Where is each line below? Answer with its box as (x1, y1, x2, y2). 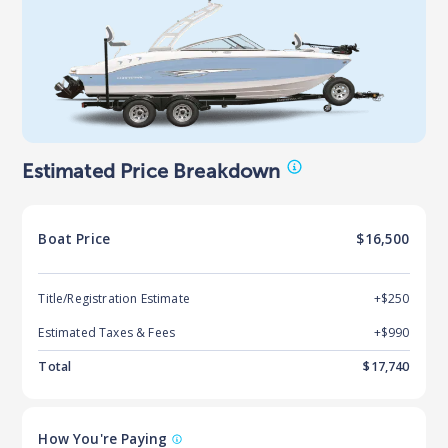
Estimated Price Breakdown (22, 159, 281, 184)
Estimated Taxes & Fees (38, 324, 176, 342)
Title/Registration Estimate (38, 290, 190, 308)
